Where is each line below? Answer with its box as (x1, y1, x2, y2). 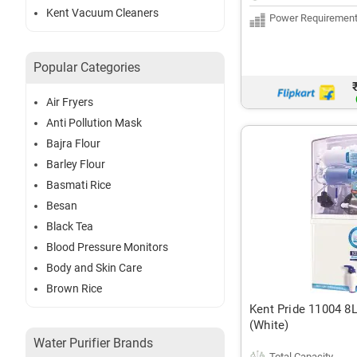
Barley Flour (46, 158, 105, 171)
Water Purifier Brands (33, 335, 153, 351)
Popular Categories (33, 60, 140, 76)
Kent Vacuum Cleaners (46, 6, 159, 20)
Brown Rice (46, 282, 102, 296)
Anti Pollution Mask (46, 116, 142, 130)
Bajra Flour (46, 137, 100, 151)
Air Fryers (46, 96, 93, 109)
